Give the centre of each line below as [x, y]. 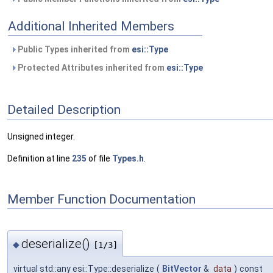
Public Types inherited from [74, 49]
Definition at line [40, 159]
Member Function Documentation [101, 199]
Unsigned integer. [41, 137]
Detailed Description [64, 109]
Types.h [128, 159]
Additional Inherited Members [91, 26]
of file [99, 159]
